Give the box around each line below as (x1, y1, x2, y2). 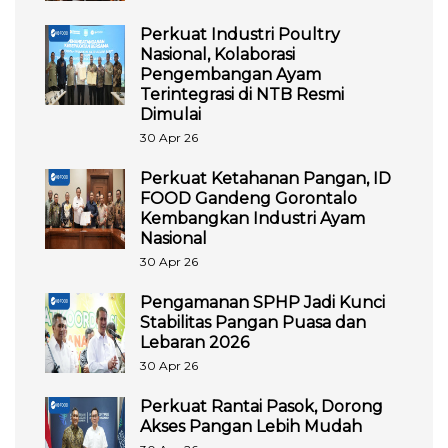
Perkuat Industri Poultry (140, 24, 340, 44)
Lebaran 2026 (140, 332, 249, 352)
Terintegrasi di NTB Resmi (140, 84, 344, 104)
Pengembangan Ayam (140, 64, 321, 84)
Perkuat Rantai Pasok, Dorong (140, 396, 383, 416)
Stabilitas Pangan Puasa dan (140, 312, 366, 332)
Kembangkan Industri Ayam (140, 208, 365, 228)
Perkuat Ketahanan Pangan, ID (140, 168, 391, 188)
